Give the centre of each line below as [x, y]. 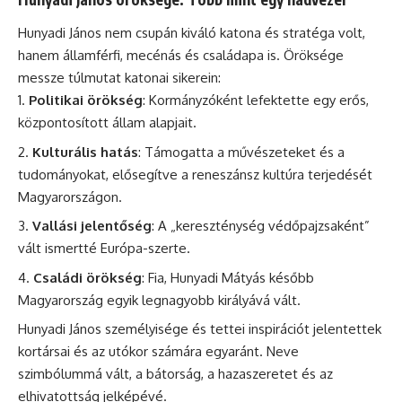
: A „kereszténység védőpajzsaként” [261, 226]
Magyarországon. [70, 197]
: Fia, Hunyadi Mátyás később [228, 277]
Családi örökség [87, 277]
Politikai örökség [86, 100]
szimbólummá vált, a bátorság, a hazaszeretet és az [175, 374]
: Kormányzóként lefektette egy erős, [256, 100]
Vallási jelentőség [92, 226]
